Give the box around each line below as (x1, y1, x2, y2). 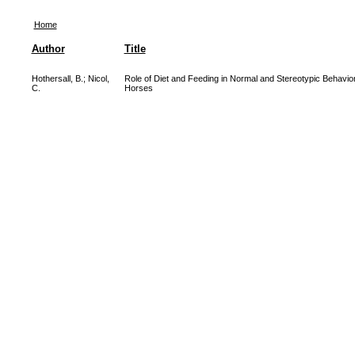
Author (31, 43, 65, 55)
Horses (124, 83, 153, 93)
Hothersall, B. (31, 74, 83, 83)
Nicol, (87, 74, 109, 83)
